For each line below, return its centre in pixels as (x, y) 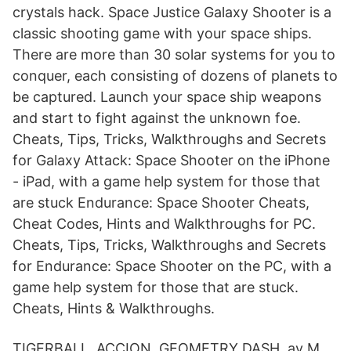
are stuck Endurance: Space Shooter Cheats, (161, 203)
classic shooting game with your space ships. (162, 33)
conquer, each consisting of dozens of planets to (175, 76)
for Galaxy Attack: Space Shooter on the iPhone (171, 160)
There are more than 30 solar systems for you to (174, 54)
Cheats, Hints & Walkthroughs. (114, 308)
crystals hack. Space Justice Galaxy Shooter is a (172, 12)
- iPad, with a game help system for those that (166, 181)
